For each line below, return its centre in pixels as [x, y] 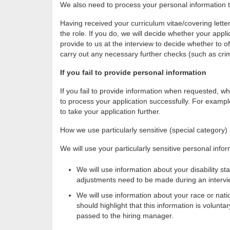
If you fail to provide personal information [133, 73]
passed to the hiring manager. [125, 216]
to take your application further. [110, 112]
